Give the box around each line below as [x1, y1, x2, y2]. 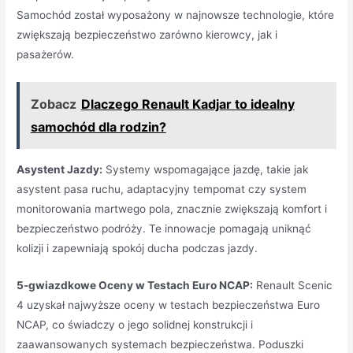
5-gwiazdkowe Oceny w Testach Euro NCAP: [17, 278, 254, 292]
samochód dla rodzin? [30, 118, 166, 135]
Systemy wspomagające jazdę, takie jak [102, 163, 309, 176]
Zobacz [30, 95, 76, 112]
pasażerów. [17, 48, 75, 61]
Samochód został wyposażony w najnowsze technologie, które [17, 9, 335, 22]
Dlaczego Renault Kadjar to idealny [80, 95, 295, 112]
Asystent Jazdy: [17, 163, 103, 176]
